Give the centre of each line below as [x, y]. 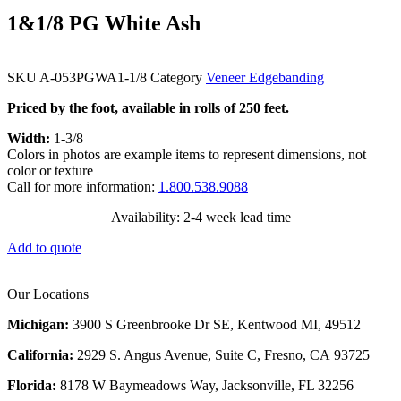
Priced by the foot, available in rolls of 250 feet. [148, 107]
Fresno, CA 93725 [317, 354]
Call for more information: [83, 186]
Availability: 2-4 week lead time [200, 217]
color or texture [50, 170]
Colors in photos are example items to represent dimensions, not [187, 154]
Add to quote [44, 247]
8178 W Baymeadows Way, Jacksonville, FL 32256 [205, 385]
